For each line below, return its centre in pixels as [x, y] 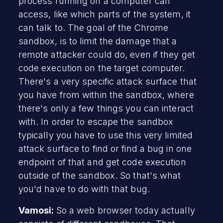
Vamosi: [37, 210]
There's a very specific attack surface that [108, 81]
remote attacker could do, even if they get [107, 54]
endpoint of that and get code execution [102, 162]
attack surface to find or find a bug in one [105, 148]
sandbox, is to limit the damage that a [98, 41]
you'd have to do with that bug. [84, 189]
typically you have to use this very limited [106, 135]
